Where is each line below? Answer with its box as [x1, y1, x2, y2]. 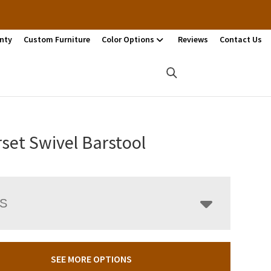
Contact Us [220, 34, 262, 45]
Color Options [102, 34, 154, 45]
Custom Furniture [24, 34, 90, 45]
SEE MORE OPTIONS [50, 252, 132, 265]
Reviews [178, 34, 208, 45]
